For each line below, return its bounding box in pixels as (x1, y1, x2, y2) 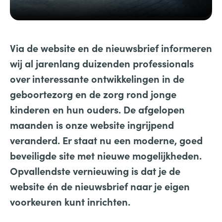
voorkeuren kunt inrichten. (10, 195, 130, 208)
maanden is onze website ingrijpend (10, 118, 174, 131)
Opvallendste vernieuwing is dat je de (10, 164, 180, 177)
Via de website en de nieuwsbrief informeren (10, 41, 212, 55)
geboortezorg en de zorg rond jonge (10, 87, 176, 101)
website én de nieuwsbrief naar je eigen (10, 179, 190, 193)
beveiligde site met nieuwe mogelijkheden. (10, 149, 202, 162)
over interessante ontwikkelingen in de (10, 72, 184, 85)
